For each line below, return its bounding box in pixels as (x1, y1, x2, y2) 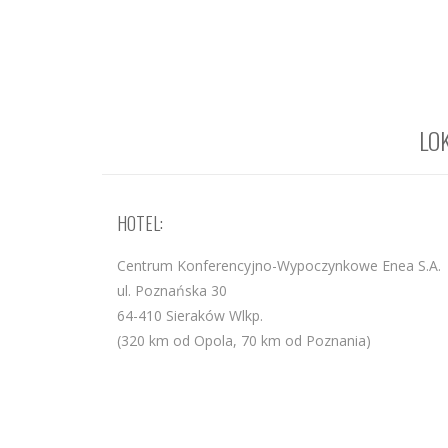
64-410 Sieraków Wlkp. (117, 306, 263, 326)
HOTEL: (117, 210, 163, 237)
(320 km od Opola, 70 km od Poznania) (117, 331, 371, 351)
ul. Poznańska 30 (117, 281, 227, 301)
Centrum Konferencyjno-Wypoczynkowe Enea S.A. (117, 256, 441, 276)
